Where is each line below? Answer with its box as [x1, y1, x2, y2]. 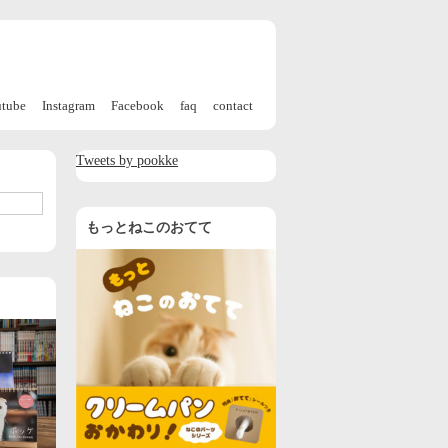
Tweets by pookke [76, 153, 178, 168]
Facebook [111, 98, 164, 113]
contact [213, 98, 253, 113]
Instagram [42, 98, 95, 113]
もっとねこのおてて [86, 220, 212, 235]
